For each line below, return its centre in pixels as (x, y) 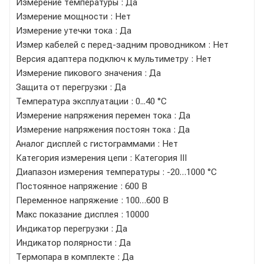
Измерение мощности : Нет (73, 16)
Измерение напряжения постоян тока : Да (103, 129)
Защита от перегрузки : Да (71, 87)
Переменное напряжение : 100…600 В (92, 200)
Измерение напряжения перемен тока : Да (103, 115)
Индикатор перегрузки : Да (72, 228)
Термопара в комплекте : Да (75, 257)
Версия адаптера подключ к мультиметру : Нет (114, 59)
